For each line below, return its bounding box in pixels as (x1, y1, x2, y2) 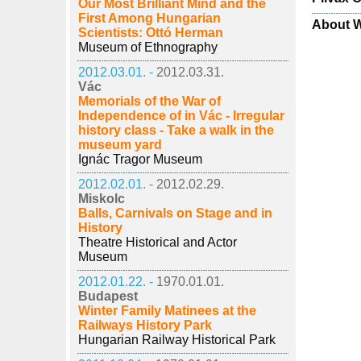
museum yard (78, 138, 162, 151)
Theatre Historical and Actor (78, 235, 237, 249)
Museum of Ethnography (78, 40, 218, 54)
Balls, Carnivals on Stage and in (78, 206, 272, 220)
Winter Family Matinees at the (78, 304, 256, 317)
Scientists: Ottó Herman (78, 26, 223, 39)
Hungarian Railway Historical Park (78, 333, 276, 346)
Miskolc (78, 192, 125, 205)
